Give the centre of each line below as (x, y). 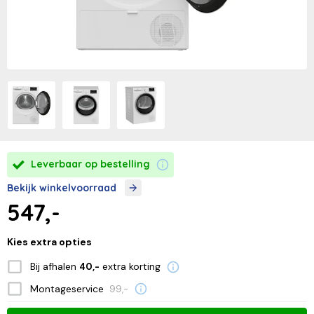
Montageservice (67, 288)
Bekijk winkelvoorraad (62, 187)
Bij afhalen (54, 267)
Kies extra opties (49, 241)
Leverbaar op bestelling (90, 164)
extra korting (130, 267)
